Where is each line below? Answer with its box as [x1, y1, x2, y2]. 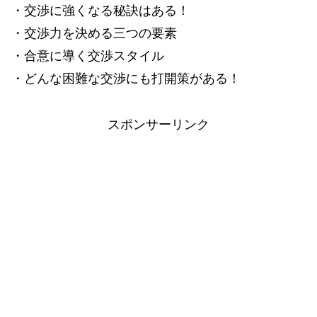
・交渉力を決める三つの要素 [11, 26, 177, 41]
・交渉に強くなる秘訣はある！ [11, 4, 190, 18]
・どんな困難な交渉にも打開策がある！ [11, 71, 241, 86]
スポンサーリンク [108, 117, 209, 132]
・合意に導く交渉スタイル [11, 49, 164, 64]
